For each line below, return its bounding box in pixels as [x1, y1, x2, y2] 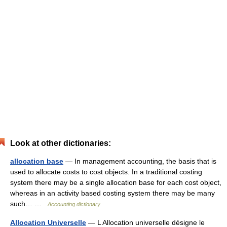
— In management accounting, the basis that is [63, 157, 216, 165]
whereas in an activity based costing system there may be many [10, 189, 215, 197]
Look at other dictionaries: [10, 139, 111, 147]
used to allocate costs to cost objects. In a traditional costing [10, 168, 202, 176]
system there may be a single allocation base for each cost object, [10, 178, 221, 186]
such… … [10, 200, 48, 208]
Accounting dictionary [48, 201, 100, 207]
